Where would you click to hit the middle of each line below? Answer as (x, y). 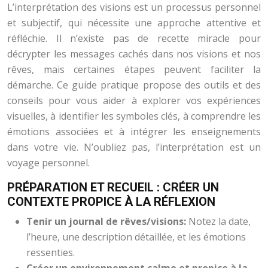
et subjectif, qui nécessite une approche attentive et (134, 23)
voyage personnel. (48, 163)
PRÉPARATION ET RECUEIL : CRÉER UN (113, 187)
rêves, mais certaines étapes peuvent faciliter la (134, 69)
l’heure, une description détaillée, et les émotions (136, 237)
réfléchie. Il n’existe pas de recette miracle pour (134, 38)
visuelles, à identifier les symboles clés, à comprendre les (134, 116)
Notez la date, (220, 221)
